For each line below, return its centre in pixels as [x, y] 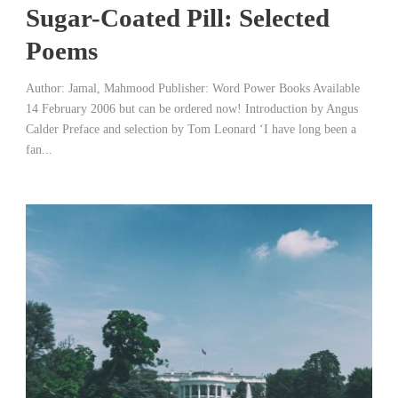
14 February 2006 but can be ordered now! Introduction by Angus [192, 109]
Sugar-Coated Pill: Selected [178, 18]
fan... [39, 150]
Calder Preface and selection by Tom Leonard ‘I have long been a [191, 129]
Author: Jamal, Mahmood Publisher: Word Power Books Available [193, 88]
